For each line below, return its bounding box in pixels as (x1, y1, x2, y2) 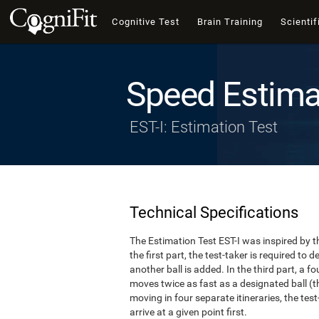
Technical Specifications (130, 203, 298, 221)
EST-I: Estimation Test (130, 117, 278, 136)
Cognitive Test (112, 16, 180, 27)
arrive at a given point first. (130, 306, 247, 318)
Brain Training (197, 16, 263, 27)
